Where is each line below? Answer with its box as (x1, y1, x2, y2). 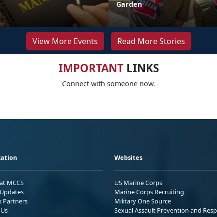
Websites (114, 153, 142, 162)
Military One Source (114, 196, 171, 205)
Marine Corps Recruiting (114, 187, 184, 196)
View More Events (32, 35, 98, 46)
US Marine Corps (114, 178, 162, 187)
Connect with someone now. (62, 78, 155, 88)
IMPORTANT (58, 60, 124, 76)
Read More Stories (117, 35, 185, 46)
